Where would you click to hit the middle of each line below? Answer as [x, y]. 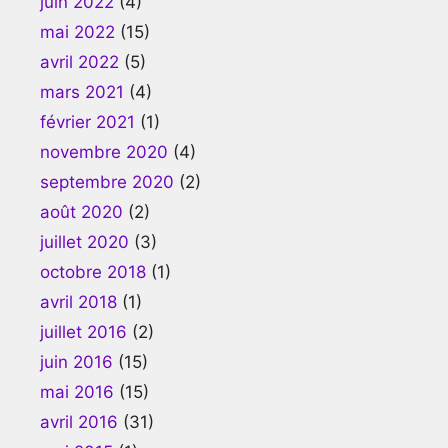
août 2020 [81, 211]
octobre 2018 [93, 271]
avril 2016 [79, 421]
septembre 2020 [107, 181]
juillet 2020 [84, 241]
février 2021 [87, 121]
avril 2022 [79, 61]
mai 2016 [77, 391]
